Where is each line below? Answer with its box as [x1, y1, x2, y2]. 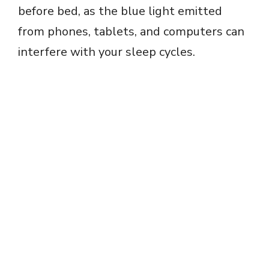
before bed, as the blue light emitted [18, 2, 222, 19]
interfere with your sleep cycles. [18, 43, 195, 60]
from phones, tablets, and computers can [18, 23, 244, 40]
